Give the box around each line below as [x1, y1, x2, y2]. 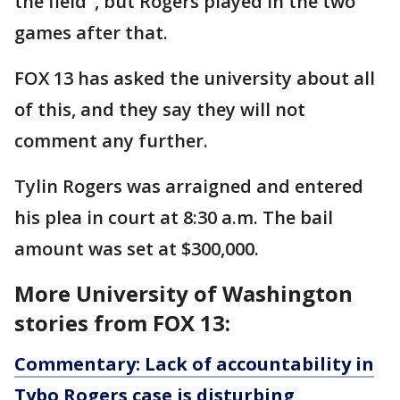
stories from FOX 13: [14, 307, 230, 337]
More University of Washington [14, 278, 353, 308]
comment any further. [14, 128, 208, 153]
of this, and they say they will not [14, 96, 305, 121]
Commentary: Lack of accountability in [14, 351, 374, 376]
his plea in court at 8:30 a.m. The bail [14, 204, 333, 229]
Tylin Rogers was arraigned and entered [14, 173, 363, 198]
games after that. [14, 20, 168, 45]
